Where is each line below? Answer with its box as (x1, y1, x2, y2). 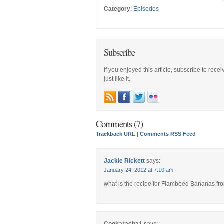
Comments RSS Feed (140, 131, 196, 137)
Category (104, 5, 130, 12)
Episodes (133, 5, 159, 12)
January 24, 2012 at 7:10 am (104, 167, 173, 173)
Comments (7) (96, 117, 143, 130)
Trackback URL (96, 131, 135, 137)
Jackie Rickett (104, 157, 145, 164)
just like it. (104, 75, 130, 82)
